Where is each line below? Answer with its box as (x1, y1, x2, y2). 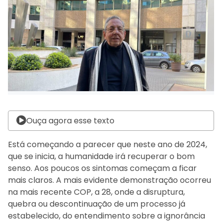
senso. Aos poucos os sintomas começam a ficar (8, 162, 197, 174)
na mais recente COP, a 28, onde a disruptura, (8, 186, 185, 198)
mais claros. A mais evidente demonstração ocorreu (8, 174, 211, 186)
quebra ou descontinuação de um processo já (8, 198, 185, 210)
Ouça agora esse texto (26, 114, 114, 126)
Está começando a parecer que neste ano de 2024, (8, 138, 207, 150)
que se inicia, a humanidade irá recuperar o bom (8, 150, 195, 162)
